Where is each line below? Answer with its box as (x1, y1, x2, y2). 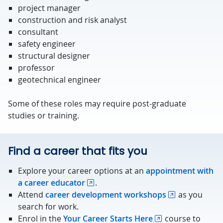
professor (18, 62, 55, 73)
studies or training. (8, 110, 81, 121)
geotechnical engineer (18, 74, 101, 85)
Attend (18, 189, 45, 200)
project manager (18, 2, 81, 13)
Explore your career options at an (18, 165, 146, 176)
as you (176, 189, 203, 200)
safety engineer (18, 38, 76, 49)
